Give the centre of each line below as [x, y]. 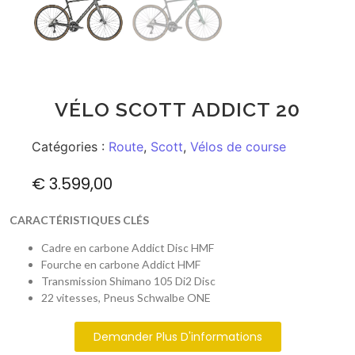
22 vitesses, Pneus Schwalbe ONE [126, 298]
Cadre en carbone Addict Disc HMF [128, 248]
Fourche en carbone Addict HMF [121, 265]
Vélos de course [238, 147]
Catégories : [70, 147]
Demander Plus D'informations [177, 337]
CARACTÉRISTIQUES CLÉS [79, 220]
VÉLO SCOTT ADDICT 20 [177, 110]
